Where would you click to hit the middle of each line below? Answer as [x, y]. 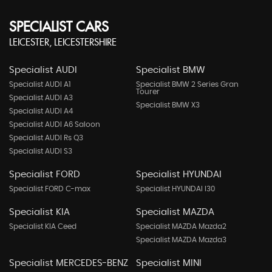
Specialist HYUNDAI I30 [175, 189]
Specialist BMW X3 [168, 105]
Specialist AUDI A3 [41, 98]
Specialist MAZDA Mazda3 [181, 240]
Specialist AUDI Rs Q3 [46, 138]
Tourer [148, 92]
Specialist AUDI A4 [41, 111]
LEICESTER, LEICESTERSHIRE [63, 43]
